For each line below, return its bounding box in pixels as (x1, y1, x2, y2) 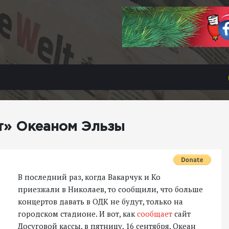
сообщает (137, 209, 172, 219)
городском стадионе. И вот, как (18, 209, 137, 219)
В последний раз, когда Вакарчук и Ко (18, 172, 161, 182)
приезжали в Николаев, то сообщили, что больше (18, 184, 203, 194)
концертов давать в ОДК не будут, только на (18, 196, 183, 207)
